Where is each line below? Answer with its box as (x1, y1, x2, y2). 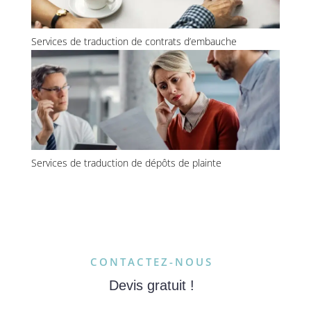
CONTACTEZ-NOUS (90, 254, 214, 269)
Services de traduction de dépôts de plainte (31, 155, 221, 169)
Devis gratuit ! (109, 277, 195, 293)
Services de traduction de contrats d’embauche (31, 34, 237, 48)
